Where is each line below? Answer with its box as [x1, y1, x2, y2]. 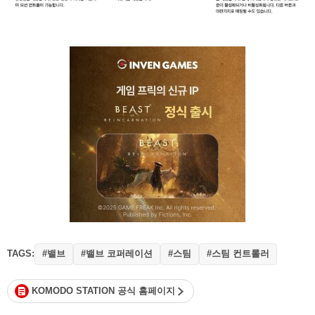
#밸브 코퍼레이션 [81, 248, 153, 259]
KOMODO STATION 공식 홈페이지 [32, 285, 175, 297]
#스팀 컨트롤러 [207, 248, 269, 259]
